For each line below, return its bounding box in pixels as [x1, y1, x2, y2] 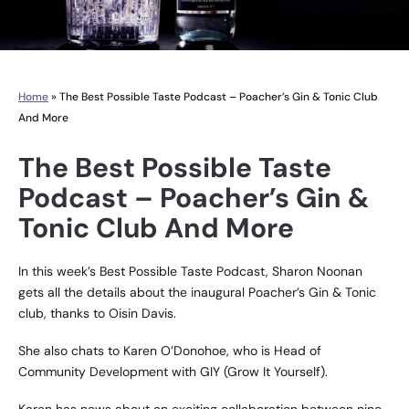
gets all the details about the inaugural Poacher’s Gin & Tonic [18, 283, 376, 300]
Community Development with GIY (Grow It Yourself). [18, 362, 328, 380]
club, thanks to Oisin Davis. [18, 304, 176, 321]
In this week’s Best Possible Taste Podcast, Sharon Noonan [18, 262, 362, 279]
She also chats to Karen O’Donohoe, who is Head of [18, 341, 321, 359]
